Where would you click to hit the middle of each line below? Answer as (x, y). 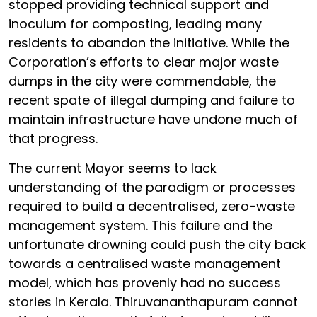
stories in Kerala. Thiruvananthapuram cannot (153, 301)
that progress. (53, 138)
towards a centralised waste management (145, 263)
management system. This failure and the (140, 225)
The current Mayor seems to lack (113, 168)
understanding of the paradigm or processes (152, 187)
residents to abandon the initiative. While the (149, 42)
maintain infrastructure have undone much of (153, 119)
